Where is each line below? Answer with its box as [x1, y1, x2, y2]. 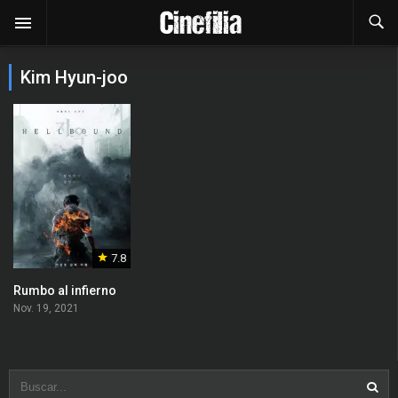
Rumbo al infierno [13, 283, 116, 298]
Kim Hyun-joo [20, 67, 128, 88]
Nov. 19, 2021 [13, 302, 79, 315]
